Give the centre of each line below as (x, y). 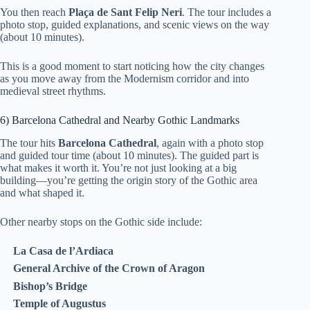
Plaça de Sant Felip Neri (125, 12)
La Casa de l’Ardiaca (64, 251)
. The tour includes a (227, 12)
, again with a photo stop (210, 143)
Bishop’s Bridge (51, 286)
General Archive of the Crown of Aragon (109, 268)
